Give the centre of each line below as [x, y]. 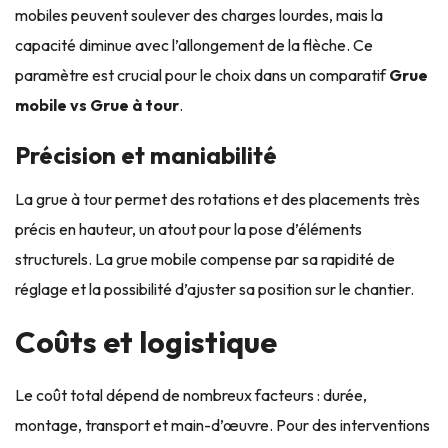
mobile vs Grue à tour [97, 105]
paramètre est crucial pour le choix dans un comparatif [202, 75]
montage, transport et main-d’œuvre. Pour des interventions [222, 425]
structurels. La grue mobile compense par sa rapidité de [205, 259]
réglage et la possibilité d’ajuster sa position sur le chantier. [214, 289]
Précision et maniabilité [146, 155]
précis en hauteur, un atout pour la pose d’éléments [188, 229]
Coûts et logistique [146, 342]
